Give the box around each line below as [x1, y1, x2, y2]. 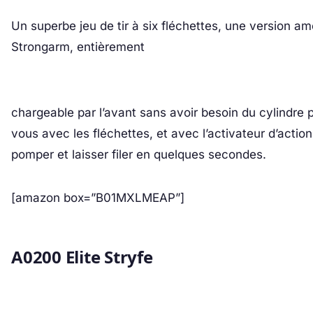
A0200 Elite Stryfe [11, 245, 153, 269]
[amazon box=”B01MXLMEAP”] [11, 191, 184, 205]
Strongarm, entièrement [11, 40, 145, 54]
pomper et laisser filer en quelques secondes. [11, 147, 266, 162]
